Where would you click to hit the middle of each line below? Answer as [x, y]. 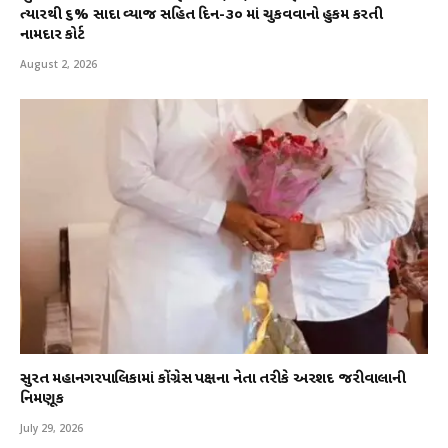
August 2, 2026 [58, 63]
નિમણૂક [42, 399]
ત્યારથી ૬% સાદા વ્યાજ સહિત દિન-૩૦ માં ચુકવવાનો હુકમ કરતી [202, 15]
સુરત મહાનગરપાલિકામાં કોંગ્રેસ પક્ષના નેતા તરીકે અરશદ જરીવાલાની [213, 379]
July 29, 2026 [51, 427]
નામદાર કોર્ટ [52, 35]
